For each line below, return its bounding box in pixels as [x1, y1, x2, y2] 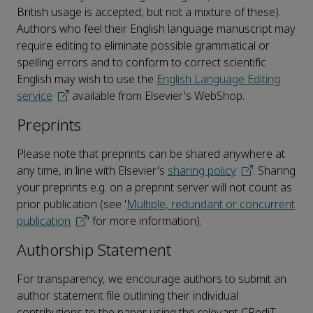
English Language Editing [156, 71, 280, 88]
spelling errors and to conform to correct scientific [17, 54, 266, 71]
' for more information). [87, 213, 202, 230]
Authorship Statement [17, 239, 171, 263]
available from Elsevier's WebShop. [69, 88, 245, 105]
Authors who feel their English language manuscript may [17, 21, 296, 38]
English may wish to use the [17, 71, 156, 88]
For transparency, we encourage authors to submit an [17, 271, 286, 288]
